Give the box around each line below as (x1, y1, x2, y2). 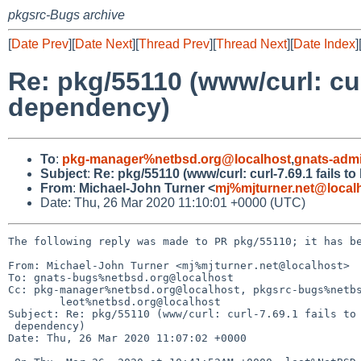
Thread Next (216, 37, 287, 51)
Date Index (293, 37, 355, 51)
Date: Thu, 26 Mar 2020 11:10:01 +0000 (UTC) (40, 195, 305, 210)
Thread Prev (139, 37, 210, 51)
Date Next (75, 37, 132, 51)
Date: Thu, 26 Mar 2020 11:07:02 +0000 (8, 331, 247, 344)
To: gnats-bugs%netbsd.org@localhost (8, 271, 234, 284)
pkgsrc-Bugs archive (8, 8, 125, 22)
